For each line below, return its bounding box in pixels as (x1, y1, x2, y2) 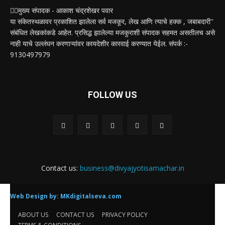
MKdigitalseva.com (60, 192, 122, 201)
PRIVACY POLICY (102, 210, 148, 219)
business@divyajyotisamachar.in (79, 163, 184, 173)
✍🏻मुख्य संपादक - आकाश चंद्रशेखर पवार (10, 5, 113, 15)
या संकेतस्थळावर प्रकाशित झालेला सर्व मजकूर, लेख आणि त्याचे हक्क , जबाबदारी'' (10, 16, 213, 26)
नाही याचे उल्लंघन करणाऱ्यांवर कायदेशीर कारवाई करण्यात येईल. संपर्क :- (10, 38, 188, 48)
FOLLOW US (88, 89, 137, 100)
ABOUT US (18, 210, 48, 219)
